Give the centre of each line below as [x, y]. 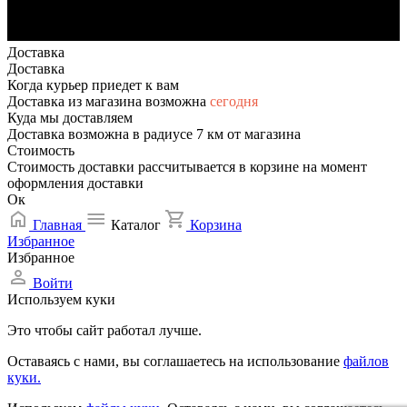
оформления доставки [75, 183]
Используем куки [61, 299]
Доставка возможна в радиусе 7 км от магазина [154, 134]
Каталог [138, 224]
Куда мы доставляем [70, 117]
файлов [366, 361]
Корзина [216, 224]
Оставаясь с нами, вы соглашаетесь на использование [175, 361]
